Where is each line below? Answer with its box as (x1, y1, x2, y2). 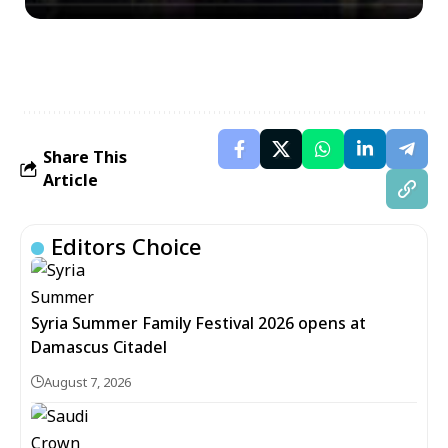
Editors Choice (51, 231, 202, 261)
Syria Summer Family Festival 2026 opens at (31, 312, 366, 334)
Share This (43, 146, 127, 168)
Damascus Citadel (31, 336, 167, 358)
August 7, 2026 (44, 373, 131, 391)
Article (43, 169, 98, 191)
